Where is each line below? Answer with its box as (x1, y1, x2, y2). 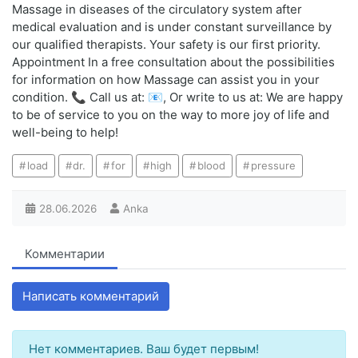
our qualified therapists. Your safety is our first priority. (12, 36, 320, 52)
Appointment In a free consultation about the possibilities (12, 54, 335, 70)
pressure (250, 158, 296, 172)
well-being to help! (12, 124, 118, 140)
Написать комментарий (22, 288, 159, 304)
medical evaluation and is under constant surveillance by (12, 18, 332, 34)
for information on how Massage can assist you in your (12, 71, 320, 87)
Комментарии (25, 245, 105, 261)
